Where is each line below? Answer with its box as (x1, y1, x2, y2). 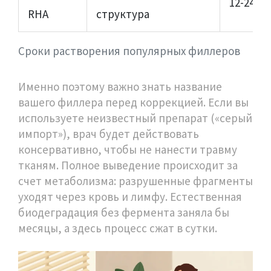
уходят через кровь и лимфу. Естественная (18, 189, 242, 204)
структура (96, 6, 149, 21)
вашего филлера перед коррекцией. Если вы (18, 94, 249, 109)
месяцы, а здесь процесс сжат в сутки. (18, 220, 217, 235)
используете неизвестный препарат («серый (18, 110, 252, 125)
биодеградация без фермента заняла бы (18, 204, 229, 220)
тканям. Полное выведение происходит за (18, 157, 238, 172)
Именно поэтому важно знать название (18, 79, 222, 94)
